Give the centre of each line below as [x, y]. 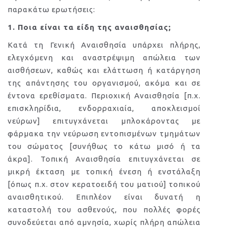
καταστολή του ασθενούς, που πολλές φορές [104, 210]
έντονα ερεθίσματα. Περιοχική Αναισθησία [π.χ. [104, 96]
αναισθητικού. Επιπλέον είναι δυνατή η [104, 197]
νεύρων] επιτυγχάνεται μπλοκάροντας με [104, 121]
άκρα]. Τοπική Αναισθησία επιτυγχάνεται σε [104, 159]
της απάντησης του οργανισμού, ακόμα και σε [104, 83]
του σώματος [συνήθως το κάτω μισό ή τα [104, 146]
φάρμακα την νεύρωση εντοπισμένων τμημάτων [104, 134]
